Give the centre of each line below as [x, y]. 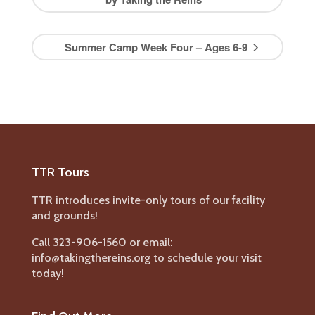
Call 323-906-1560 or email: [102, 242]
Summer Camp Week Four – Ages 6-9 [157, 47]
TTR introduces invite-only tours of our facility [148, 200]
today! [47, 273]
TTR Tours [60, 172]
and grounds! [64, 215]
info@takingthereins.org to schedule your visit [146, 257]
